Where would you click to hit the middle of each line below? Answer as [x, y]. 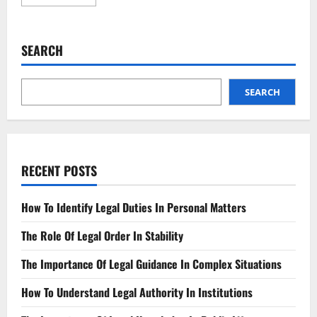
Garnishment [116, 42]
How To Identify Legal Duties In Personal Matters [134, 207]
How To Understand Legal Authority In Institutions [137, 292]
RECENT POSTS [59, 170]
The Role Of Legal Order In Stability [102, 235]
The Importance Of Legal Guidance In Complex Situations [151, 264]
